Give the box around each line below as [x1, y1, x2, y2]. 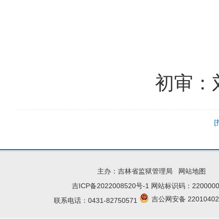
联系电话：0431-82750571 [54, 197, 139, 205]
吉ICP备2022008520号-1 [72, 182, 149, 190]
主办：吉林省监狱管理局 [97, 167, 178, 175]
